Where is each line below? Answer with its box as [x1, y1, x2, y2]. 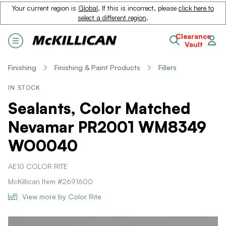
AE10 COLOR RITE [8, 162, 68, 171]
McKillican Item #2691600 [8, 177, 93, 186]
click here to [179, 4, 214, 12]
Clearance [176, 32, 211, 40]
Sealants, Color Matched [8, 99, 190, 118]
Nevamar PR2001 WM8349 [8, 118, 206, 136]
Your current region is [12, 4, 78, 12]
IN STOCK [8, 84, 41, 91]
